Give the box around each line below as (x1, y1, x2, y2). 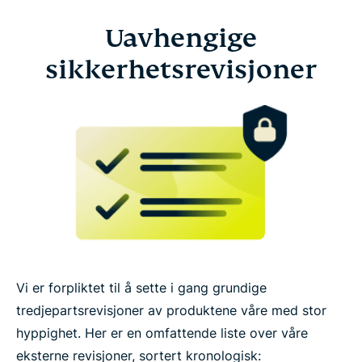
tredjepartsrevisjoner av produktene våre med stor (16, 301, 326, 318)
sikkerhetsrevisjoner (45, 53, 317, 86)
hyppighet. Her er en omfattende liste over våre (16, 324, 308, 341)
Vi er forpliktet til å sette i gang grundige (16, 279, 267, 296)
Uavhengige (105, 21, 257, 54)
